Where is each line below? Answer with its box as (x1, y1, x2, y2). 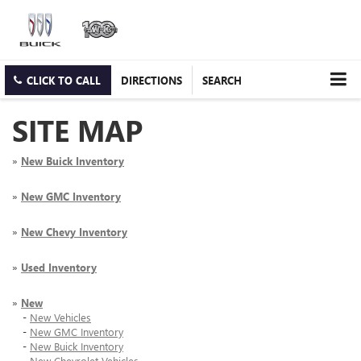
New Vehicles (30, 310, 91, 325)
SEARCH (202, 73, 242, 88)
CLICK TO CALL (27, 73, 101, 88)
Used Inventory (21, 260, 97, 275)
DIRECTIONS (121, 73, 182, 88)
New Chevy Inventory (21, 225, 127, 239)
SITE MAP (12, 110, 143, 150)
